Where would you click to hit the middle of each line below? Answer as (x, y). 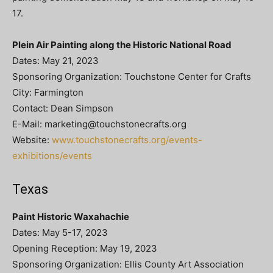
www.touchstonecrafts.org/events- (127, 140)
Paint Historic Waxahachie (71, 216)
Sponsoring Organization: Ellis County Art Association (128, 264)
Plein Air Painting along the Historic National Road (122, 44)
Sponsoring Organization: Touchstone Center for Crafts (132, 76)
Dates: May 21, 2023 (55, 60)
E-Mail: (28, 124)
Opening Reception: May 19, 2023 (85, 248)
